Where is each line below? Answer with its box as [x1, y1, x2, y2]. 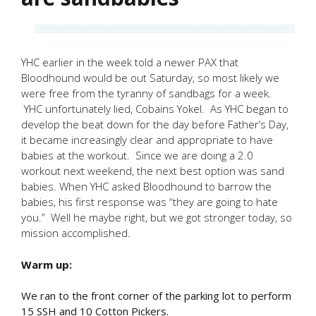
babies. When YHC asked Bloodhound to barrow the [21, 179, 272, 193]
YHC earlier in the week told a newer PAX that [21, 55, 238, 69]
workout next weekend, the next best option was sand [21, 164, 284, 178]
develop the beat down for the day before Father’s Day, [21, 117, 288, 131]
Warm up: [21, 257, 72, 272]
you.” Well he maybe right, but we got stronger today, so [21, 210, 292, 224]
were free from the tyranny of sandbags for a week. [21, 86, 272, 100]
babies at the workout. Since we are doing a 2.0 [21, 148, 253, 162]
